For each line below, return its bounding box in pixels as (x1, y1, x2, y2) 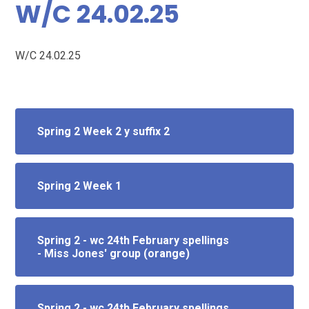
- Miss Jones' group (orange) (37, 247, 190, 261)
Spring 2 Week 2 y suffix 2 (37, 125, 170, 139)
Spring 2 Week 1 (37, 179, 122, 193)
